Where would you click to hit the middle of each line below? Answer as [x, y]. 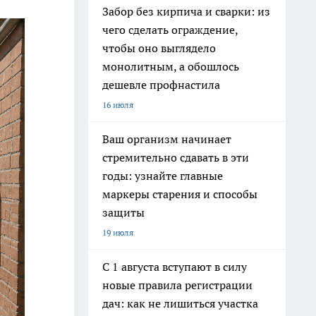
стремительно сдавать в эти [176, 157]
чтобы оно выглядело [159, 48]
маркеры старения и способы [180, 194]
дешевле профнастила [161, 85]
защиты [123, 212]
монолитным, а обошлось [171, 66]
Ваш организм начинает [167, 139]
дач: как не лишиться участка [180, 303]
